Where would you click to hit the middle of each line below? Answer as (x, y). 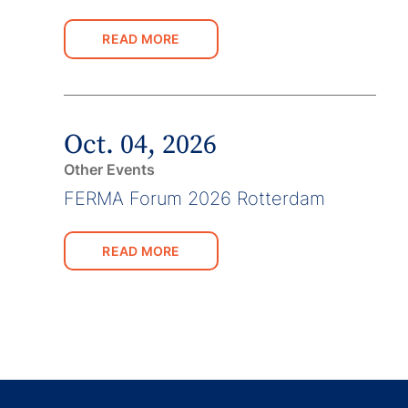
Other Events (110, 169)
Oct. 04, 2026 (141, 144)
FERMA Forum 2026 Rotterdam (195, 198)
